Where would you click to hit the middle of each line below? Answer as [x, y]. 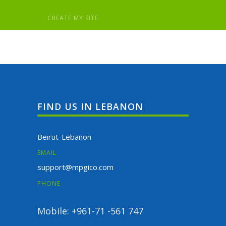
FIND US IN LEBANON [90, 106]
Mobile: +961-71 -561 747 [90, 211]
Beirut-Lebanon [64, 136]
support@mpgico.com [75, 167]
